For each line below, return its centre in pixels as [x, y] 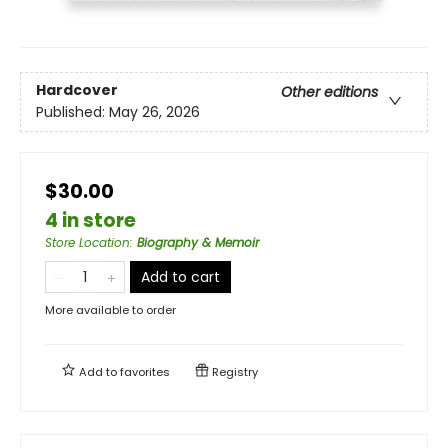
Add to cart [180, 276]
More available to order [110, 309]
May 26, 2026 [154, 111]
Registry [233, 371]
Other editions [329, 91]
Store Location [87, 242]
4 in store [90, 220]
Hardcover [77, 89]
